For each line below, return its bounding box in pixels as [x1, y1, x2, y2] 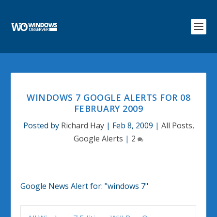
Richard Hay [61, 120, 104, 131]
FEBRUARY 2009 [74, 103, 143, 114]
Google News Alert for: [20, 181, 105, 191]
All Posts [161, 120, 192, 131]
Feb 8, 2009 [112, 120, 153, 131]
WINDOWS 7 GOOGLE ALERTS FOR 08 [27, 92, 190, 103]
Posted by [23, 120, 61, 131]
